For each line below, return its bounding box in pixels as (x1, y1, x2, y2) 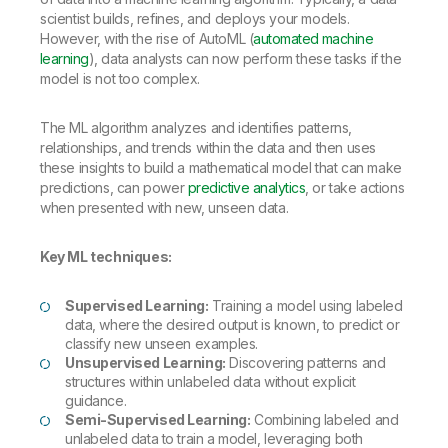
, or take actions (305, 179, 405, 197)
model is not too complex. (40, 70, 201, 88)
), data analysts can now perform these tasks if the (88, 50, 402, 68)
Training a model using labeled (208, 297, 403, 315)
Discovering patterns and (225, 354, 386, 372)
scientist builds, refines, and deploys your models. (40, 10, 350, 28)
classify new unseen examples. (65, 335, 258, 353)
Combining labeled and (250, 411, 399, 429)
